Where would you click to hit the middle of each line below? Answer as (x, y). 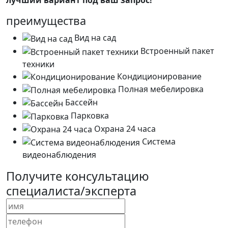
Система (158, 142)
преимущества (46, 21)
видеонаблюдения (59, 154)
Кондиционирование (158, 76)
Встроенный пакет (176, 51)
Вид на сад (94, 38)
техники (38, 64)
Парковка (89, 115)
